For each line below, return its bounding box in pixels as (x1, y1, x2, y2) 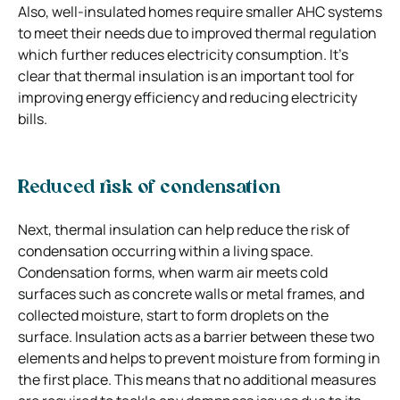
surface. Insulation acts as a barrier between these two (18, 326, 374, 346)
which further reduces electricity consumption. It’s (18, 44, 348, 64)
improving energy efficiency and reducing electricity (18, 87, 357, 107)
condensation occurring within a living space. (18, 240, 313, 261)
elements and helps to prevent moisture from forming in (18, 347, 380, 368)
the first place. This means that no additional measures (18, 369, 376, 389)
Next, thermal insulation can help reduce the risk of (18, 219, 350, 239)
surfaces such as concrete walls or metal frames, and (18, 283, 364, 304)
